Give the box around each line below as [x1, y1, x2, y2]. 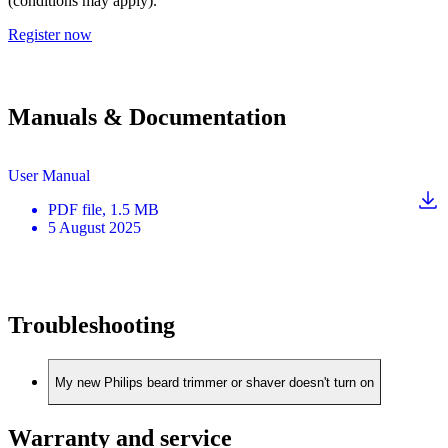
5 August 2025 [48, 218, 141, 236]
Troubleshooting [8, 312, 175, 339]
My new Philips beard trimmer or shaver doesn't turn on [55, 374, 374, 390]
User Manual [8, 166, 90, 184]
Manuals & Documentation [8, 103, 286, 130]
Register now [8, 25, 92, 43]
